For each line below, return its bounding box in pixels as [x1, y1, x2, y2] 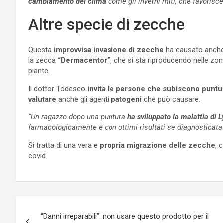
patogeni [111, 94, 142, 104]
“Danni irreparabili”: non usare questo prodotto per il [41, 211, 209, 221]
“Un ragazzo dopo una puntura [28, 112, 125, 121]
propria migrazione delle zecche [98, 140, 215, 150]
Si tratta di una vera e [28, 140, 98, 150]
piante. [28, 66, 50, 75]
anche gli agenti [56, 94, 111, 104]
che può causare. [142, 94, 200, 104]
